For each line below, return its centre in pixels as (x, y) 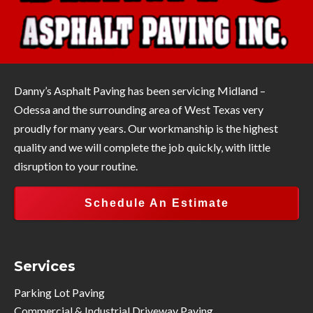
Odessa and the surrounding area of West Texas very (139, 109)
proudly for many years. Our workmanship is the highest (146, 128)
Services (45, 266)
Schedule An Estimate (156, 203)
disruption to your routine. (76, 166)
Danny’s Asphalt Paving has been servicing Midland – (140, 90)
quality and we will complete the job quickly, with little (142, 147)
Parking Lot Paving (59, 292)
